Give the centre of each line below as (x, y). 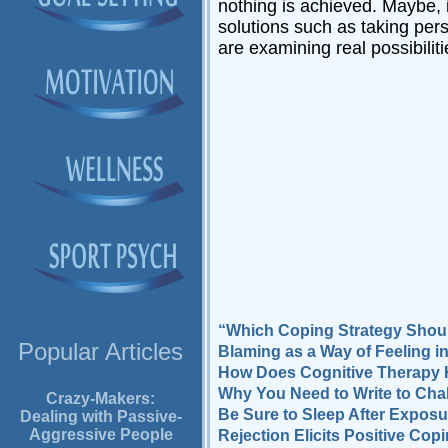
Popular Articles (101, 352)
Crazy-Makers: (101, 399)
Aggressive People (100, 435)
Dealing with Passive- (100, 417)
